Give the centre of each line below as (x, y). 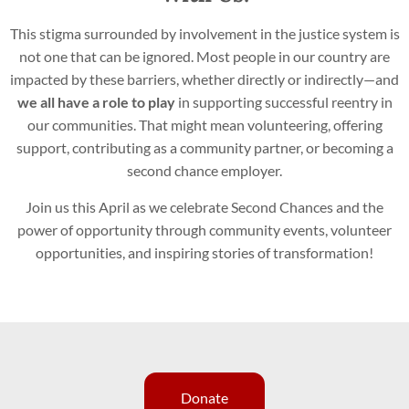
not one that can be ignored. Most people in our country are (204, 57)
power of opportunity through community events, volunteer (204, 229)
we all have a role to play (96, 102)
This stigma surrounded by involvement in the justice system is (204, 34)
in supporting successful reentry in (283, 102)
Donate (204, 398)
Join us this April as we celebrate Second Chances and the (204, 206)
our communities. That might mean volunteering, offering (204, 125)
